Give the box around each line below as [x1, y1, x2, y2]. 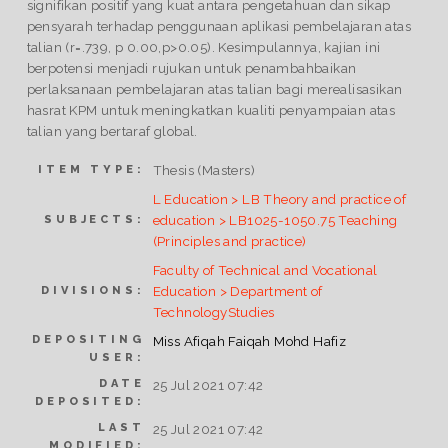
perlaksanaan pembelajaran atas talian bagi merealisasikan [26, 80, 403, 97]
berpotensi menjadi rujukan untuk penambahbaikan [26, 59, 357, 76]
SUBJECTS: [44, 213, 145, 227]
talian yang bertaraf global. [26, 122, 198, 139]
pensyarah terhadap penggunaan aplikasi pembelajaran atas [26, 17, 412, 34]
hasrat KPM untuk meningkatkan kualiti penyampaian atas [26, 101, 396, 118]
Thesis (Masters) [152, 162, 256, 179]
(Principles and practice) [152, 233, 307, 250]
